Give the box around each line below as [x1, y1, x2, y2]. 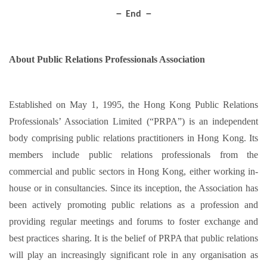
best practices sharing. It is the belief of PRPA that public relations [9, 233, 258, 243]
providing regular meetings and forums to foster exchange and [9, 216, 258, 226]
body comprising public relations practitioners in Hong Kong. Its [9, 133, 258, 143]
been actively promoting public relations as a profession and [9, 200, 258, 210]
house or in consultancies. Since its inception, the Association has [9, 183, 258, 193]
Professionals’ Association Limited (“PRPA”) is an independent [9, 116, 258, 126]
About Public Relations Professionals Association [9, 54, 205, 64]
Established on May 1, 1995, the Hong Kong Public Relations [9, 100, 258, 110]
